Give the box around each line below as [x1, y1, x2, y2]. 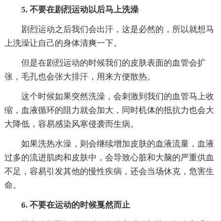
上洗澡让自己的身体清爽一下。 [4, 38, 122, 48]
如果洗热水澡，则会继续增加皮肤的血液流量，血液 [21, 139, 214, 148]
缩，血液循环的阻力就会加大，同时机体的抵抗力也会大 [4, 105, 214, 115]
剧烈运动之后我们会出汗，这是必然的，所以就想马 [21, 24, 214, 34]
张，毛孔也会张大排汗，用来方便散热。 [4, 72, 155, 81]
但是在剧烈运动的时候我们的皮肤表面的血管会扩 [21, 58, 206, 68]
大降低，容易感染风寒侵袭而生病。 [4, 119, 139, 129]
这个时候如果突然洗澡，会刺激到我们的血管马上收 [21, 91, 214, 101]
